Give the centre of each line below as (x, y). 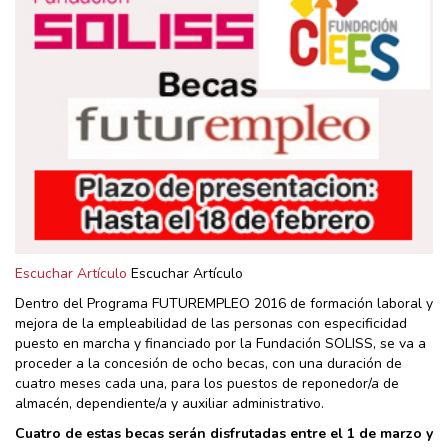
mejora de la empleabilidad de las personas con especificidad (211, 323)
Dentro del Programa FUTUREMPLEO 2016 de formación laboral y (224, 303)
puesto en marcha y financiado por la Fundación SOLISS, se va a (220, 343)
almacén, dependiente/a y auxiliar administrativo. (169, 403)
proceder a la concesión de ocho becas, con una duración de (208, 363)
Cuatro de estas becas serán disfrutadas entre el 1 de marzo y (224, 433)
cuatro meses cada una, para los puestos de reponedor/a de (207, 383)
